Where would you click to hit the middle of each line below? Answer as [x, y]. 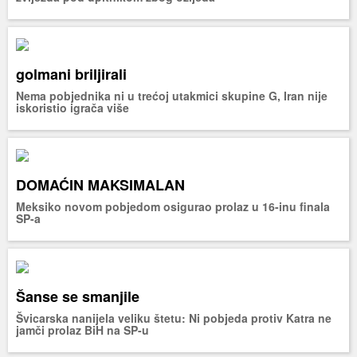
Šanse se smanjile [78, 296]
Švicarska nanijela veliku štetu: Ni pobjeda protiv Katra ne [174, 318]
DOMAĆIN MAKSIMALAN [100, 185]
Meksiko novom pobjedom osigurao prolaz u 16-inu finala [173, 207]
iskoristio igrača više [73, 107]
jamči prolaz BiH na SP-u [82, 330]
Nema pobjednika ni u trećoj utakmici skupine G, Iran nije [172, 95]
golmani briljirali [71, 74]
